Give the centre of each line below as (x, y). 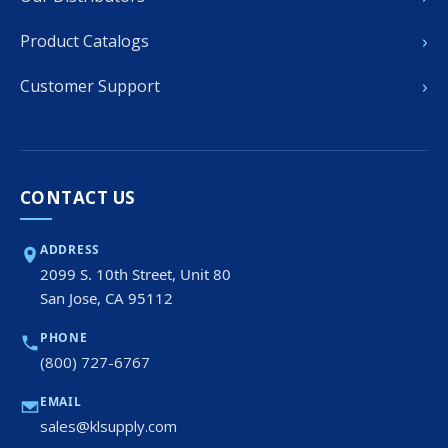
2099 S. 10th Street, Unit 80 (135, 273)
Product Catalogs (84, 40)
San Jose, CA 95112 (106, 297)
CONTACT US (78, 197)
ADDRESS (70, 249)
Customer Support (90, 85)
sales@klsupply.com (108, 425)
